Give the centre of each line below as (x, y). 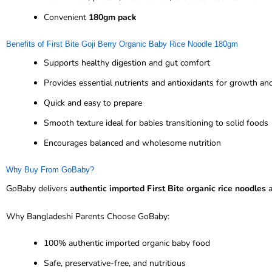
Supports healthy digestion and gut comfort (127, 63)
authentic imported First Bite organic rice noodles (168, 189)
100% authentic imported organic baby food (127, 243)
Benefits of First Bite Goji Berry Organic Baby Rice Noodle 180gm (122, 44)
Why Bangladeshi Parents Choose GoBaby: (88, 216)
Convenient (66, 18)
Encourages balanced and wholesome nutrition (132, 143)
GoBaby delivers (38, 189)
